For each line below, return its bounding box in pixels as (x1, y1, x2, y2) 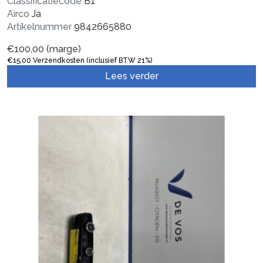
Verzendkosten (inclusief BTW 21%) (31, 56, 152, 65)
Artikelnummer (7, 21, 72, 32)
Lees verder (104, 70, 159, 82)
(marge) (44, 43, 81, 55)
